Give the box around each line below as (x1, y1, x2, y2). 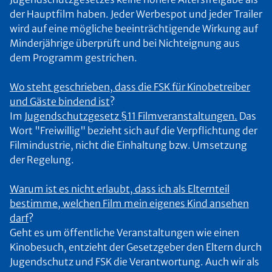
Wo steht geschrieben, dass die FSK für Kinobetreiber (10, 81, 250, 93)
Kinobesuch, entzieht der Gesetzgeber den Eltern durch (10, 241, 262, 253)
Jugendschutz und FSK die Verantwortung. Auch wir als (10, 256, 259, 268)
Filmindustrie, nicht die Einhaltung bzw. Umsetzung (10, 139, 247, 151)
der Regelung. (10, 154, 74, 166)
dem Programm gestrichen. (10, 52, 137, 64)
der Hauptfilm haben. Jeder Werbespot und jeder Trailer (10, 8, 262, 20)
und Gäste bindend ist (10, 95, 110, 107)
